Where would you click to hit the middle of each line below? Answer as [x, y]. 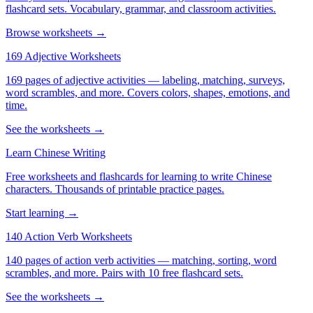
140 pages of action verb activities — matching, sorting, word [141, 260]
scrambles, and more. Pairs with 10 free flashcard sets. [124, 272]
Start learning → [42, 212]
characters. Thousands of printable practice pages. [115, 189]
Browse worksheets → [56, 32]
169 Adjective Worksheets [63, 56]
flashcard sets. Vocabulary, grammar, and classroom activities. [141, 8]
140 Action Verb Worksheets [69, 236]
